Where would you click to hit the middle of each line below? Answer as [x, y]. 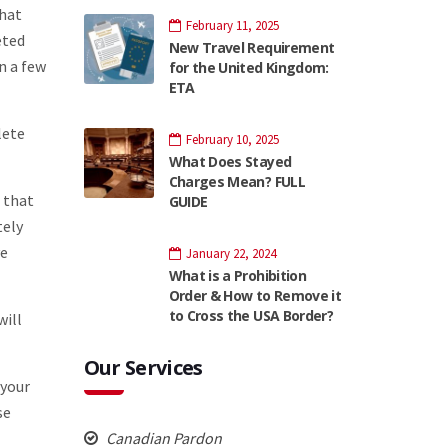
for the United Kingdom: [248, 67]
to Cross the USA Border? [251, 315]
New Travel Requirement [251, 47]
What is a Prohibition [237, 275]
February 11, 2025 [232, 25]
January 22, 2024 [230, 253]
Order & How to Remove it [255, 295]
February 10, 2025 [232, 139]
